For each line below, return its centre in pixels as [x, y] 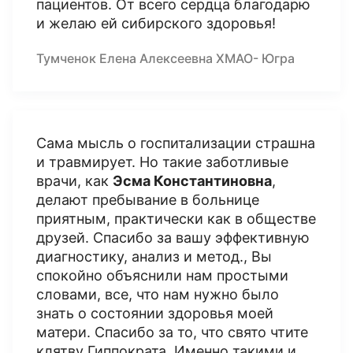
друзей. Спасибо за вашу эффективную [173, 238]
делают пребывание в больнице [148, 200]
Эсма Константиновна [192, 181]
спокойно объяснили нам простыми [162, 275]
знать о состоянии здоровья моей [155, 313]
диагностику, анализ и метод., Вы [154, 256]
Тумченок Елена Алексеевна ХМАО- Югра [165, 58]
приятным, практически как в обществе [176, 219]
